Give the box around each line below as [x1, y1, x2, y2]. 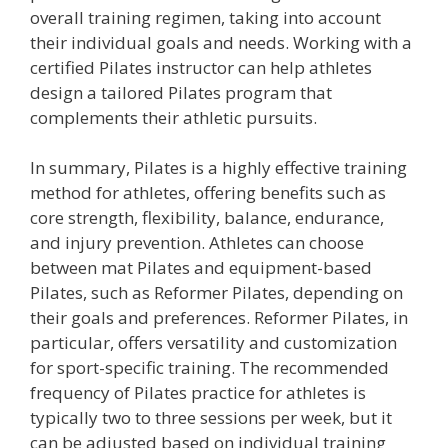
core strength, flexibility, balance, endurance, [30, 206, 384, 229]
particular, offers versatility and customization [30, 331, 397, 354]
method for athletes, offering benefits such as [30, 181, 386, 204]
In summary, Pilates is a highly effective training [30, 156, 407, 179]
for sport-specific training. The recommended [30, 356, 389, 379]
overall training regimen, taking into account [30, 5, 381, 29]
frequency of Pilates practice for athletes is [30, 381, 366, 404]
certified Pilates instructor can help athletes [30, 55, 372, 79]
